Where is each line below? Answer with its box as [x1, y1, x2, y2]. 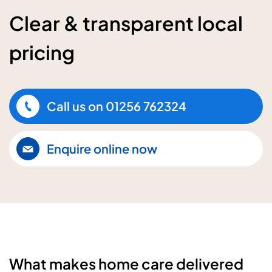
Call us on [47, 98, 103, 114]
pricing [9, 40, 75, 64]
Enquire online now [47, 141, 157, 156]
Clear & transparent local [9, 11, 243, 35]
